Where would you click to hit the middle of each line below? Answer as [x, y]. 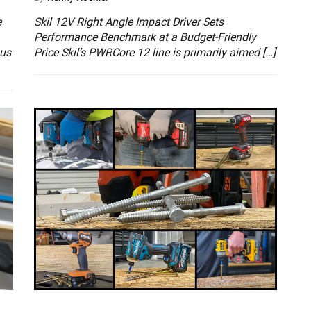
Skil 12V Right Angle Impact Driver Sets [129, 22]
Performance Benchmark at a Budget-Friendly [145, 37]
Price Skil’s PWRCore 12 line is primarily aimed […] [155, 53]
